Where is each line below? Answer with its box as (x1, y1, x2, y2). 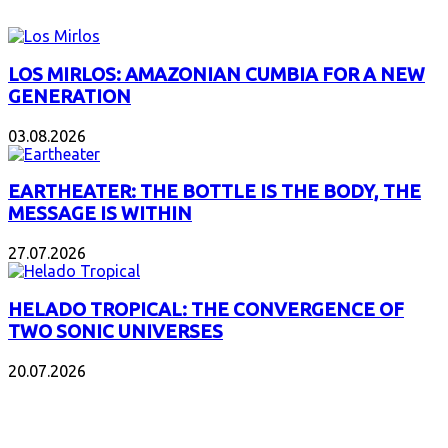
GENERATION (8, 86, 131, 108)
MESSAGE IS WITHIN (8, 203, 192, 225)
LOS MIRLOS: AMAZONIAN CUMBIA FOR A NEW (8, 64, 425, 86)
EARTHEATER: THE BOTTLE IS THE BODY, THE (8, 181, 421, 203)
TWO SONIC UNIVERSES (8, 320, 223, 342)
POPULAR (8, 385, 85, 405)
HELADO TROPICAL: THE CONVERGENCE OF (8, 298, 404, 320)
